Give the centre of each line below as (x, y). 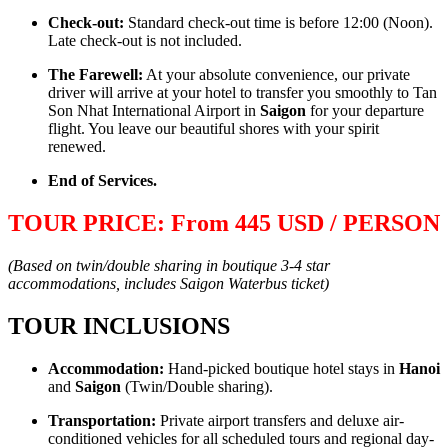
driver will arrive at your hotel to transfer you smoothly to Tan (242, 92)
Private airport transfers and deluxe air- (280, 420)
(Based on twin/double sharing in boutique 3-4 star (169, 265)
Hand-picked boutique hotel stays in (281, 368)
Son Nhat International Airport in (154, 110)
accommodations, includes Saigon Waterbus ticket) (168, 283)
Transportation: (102, 420)
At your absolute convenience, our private (276, 74)
